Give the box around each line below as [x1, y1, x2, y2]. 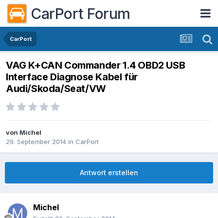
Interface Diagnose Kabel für [6, 71, 138, 83]
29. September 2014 [6, 138, 66, 146]
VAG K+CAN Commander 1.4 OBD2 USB [6, 59, 185, 72]
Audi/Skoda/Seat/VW [6, 83, 106, 95]
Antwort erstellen [80, 168, 138, 177]
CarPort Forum [31, 4, 130, 22]
